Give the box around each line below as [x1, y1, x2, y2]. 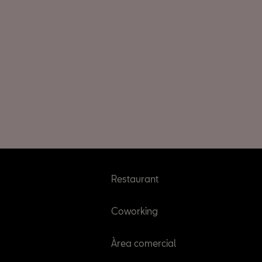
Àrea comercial [111, 237, 177, 249]
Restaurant [111, 173, 159, 184]
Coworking [111, 205, 158, 216]
